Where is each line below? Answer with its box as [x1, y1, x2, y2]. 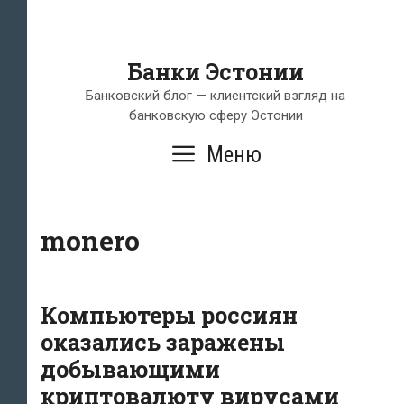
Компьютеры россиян [41, 300, 298, 330]
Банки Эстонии [127, 57, 304, 87]
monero [41, 223, 140, 258]
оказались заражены [41, 327, 285, 357]
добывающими [41, 354, 220, 384]
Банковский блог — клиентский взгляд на [86, 87, 345, 104]
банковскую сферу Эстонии [128, 107, 303, 124]
